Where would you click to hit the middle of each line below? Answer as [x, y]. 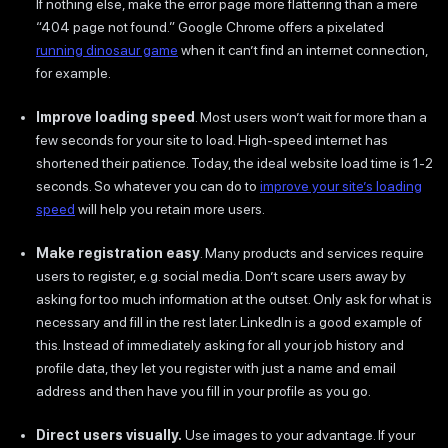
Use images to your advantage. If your [298, 434]
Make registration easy [118, 252]
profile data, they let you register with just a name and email [216, 367]
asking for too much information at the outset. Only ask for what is [234, 298]
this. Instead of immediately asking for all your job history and [220, 344]
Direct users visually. [109, 434]
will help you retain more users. [170, 208]
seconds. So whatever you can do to [148, 185]
